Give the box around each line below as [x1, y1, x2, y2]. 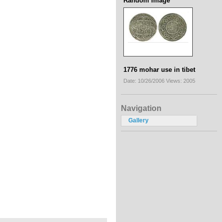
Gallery [128, 117, 149, 124]
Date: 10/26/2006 [123, 77, 166, 84]
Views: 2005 [166, 77, 195, 84]
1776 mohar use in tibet [123, 65, 195, 73]
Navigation [121, 104, 162, 112]
